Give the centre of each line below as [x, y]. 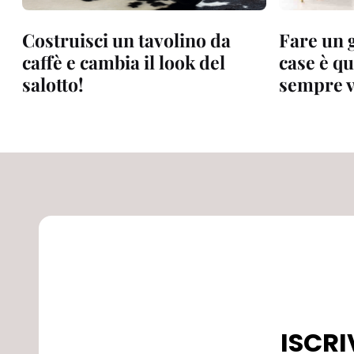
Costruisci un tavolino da [126, 40]
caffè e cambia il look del [124, 62]
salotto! [53, 85]
